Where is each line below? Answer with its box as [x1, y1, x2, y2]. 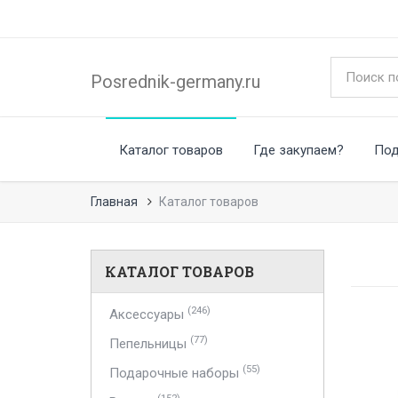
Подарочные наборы [109, 365, 243, 381]
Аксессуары [109, 306, 187, 322]
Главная [91, 195, 138, 209]
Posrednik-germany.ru [91, 71, 260, 92]
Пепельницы [109, 336, 190, 352]
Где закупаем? [253, 142, 344, 158]
